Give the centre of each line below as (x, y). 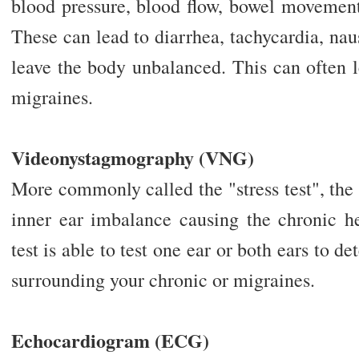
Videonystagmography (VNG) (132, 158)
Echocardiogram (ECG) (110, 341)
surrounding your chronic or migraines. (163, 280)
